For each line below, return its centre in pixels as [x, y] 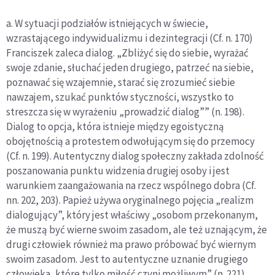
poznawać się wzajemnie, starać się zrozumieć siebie [121, 83]
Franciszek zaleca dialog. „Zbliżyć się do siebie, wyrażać [127, 53]
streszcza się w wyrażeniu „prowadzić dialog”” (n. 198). [125, 112]
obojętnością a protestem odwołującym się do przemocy [130, 141]
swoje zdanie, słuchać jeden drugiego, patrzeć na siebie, [130, 68]
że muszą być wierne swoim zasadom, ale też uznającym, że [137, 230]
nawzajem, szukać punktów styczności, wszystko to [120, 97]
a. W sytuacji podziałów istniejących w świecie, [107, 24]
